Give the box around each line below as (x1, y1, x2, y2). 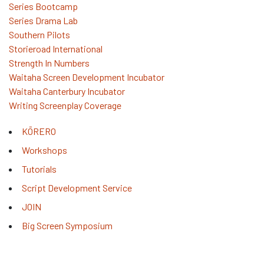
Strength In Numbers (9, 57, 90, 68)
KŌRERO (22, 125, 56, 137)
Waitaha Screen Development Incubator (9, 71, 164, 82)
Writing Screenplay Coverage (9, 99, 121, 111)
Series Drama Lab (9, 14, 78, 26)
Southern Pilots (9, 28, 70, 40)
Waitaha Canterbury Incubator (9, 85, 126, 97)
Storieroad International (9, 42, 103, 54)
